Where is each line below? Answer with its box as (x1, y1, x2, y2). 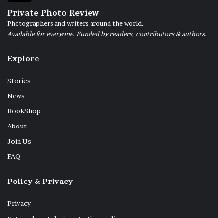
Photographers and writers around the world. (7, 19, 144, 28)
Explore (7, 54, 39, 64)
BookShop (7, 107, 41, 115)
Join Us (7, 137, 31, 145)
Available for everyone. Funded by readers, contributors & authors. (7, 30, 207, 38)
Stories (7, 77, 31, 85)
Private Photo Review (7, 8, 99, 18)
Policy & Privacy (7, 177, 73, 186)
